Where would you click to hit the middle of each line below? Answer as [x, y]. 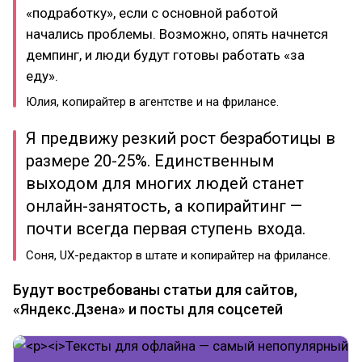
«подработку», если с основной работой [152, 13]
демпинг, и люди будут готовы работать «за [165, 55]
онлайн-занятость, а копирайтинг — [164, 206]
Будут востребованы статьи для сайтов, [155, 289]
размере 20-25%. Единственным [150, 160]
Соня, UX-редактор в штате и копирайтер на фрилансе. [178, 255]
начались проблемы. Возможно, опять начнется [177, 34]
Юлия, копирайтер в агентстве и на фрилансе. [152, 101]
